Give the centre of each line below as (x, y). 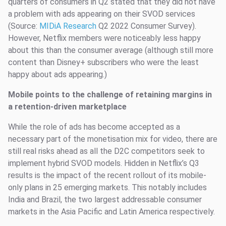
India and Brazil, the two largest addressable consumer (105, 199)
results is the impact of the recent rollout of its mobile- (107, 175)
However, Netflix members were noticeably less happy (104, 38)
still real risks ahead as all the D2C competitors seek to (106, 151)
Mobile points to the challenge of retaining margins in (110, 94)
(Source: (24, 26)
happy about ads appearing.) (58, 74)
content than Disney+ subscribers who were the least (103, 62)
